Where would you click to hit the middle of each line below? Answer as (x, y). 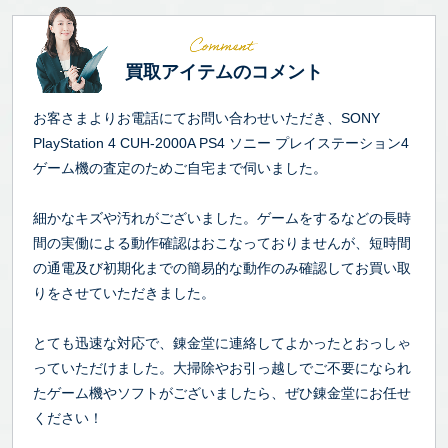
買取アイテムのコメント (224, 72)
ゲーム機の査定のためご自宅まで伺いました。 (180, 168)
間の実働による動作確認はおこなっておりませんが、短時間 (222, 243)
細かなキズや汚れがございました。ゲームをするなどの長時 (222, 218)
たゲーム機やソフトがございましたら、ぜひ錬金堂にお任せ (222, 393)
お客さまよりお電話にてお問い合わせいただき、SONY (206, 118)
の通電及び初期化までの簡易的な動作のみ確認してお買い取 (222, 268)
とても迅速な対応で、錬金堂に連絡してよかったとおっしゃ (222, 343)
